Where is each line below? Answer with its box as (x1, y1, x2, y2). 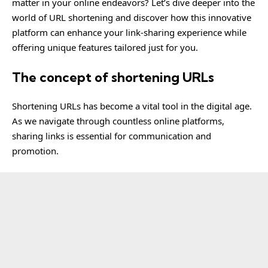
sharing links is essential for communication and (12, 130, 211, 142)
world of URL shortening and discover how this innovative (12, 11, 251, 23)
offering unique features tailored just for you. (12, 41, 198, 53)
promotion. (12, 145, 59, 157)
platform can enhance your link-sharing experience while (12, 26, 246, 38)
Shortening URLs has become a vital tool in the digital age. (12, 100, 252, 112)
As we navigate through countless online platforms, (12, 115, 224, 127)
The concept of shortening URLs (12, 68, 214, 86)
